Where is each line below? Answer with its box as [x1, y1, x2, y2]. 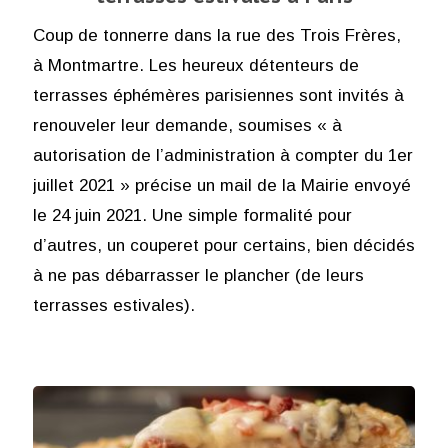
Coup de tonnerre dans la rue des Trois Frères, [32, 25, 401, 45]
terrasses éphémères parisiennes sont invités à [32, 85, 404, 105]
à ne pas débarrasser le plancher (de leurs [32, 265, 364, 285]
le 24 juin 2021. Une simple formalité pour [32, 205, 352, 225]
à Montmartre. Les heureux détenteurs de [32, 55, 359, 75]
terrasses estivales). [32, 295, 195, 315]
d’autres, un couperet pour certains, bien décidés [32, 235, 415, 255]
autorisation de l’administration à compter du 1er [32, 145, 413, 165]
